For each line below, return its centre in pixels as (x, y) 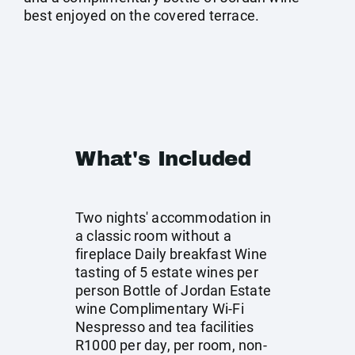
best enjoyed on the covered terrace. (142, 15)
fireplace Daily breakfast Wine (171, 254)
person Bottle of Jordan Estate (173, 290)
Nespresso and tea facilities (165, 327)
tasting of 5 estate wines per (167, 272)
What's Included (163, 158)
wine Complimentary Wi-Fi (160, 309)
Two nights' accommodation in (174, 218)
